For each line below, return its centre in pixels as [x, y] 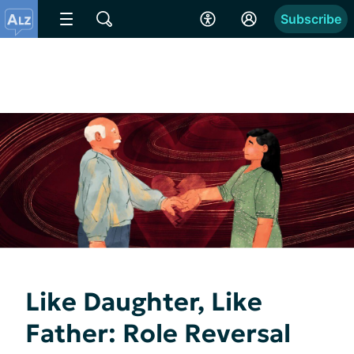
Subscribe [311, 19]
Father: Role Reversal [158, 333]
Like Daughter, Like [144, 301]
